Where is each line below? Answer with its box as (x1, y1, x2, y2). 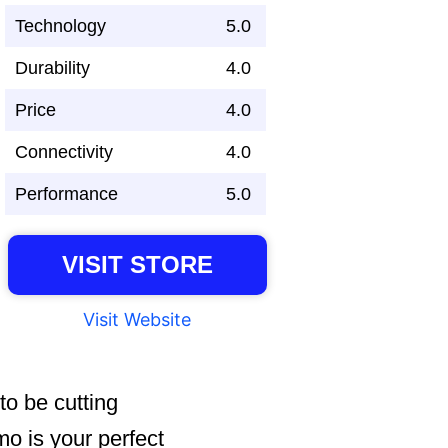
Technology (15, 16, 106, 37)
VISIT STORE (61, 251, 213, 279)
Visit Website (82, 309, 191, 331)
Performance (15, 184, 118, 205)
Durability (15, 58, 90, 79)
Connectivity (15, 142, 113, 163)
